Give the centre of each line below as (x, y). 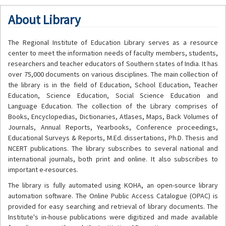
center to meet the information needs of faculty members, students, (113, 53)
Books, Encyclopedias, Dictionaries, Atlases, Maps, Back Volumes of (113, 116)
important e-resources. (43, 169)
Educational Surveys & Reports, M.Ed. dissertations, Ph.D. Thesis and (113, 137)
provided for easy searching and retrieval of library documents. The (113, 206)
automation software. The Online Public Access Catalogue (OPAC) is (113, 195)
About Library (44, 19)
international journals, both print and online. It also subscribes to (113, 159)
